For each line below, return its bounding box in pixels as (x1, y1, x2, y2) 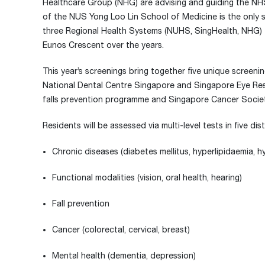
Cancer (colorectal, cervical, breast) (52, 225, 190, 234)
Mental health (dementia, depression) (52, 251, 196, 260)
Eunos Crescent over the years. (43, 40, 164, 50)
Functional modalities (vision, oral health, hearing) (52, 173, 242, 182)
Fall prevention (52, 199, 109, 208)
